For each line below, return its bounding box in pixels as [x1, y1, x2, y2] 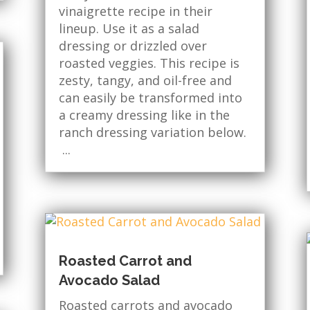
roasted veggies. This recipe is [58, 54, 239, 71]
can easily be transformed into [58, 89, 242, 106]
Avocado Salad [58, 271, 160, 289]
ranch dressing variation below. [58, 123, 246, 140]
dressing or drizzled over [58, 37, 207, 54]
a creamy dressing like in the [58, 106, 230, 123]
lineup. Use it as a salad [58, 19, 199, 37]
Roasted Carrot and [58, 252, 192, 269]
